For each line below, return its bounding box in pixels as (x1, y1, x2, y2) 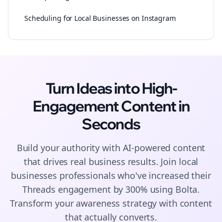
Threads (22, 183, 55, 195)
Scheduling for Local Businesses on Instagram (24, 13, 176, 23)
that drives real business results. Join (23, 156, 179, 167)
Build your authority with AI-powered (16, 142, 173, 154)
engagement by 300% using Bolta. (55, 183, 200, 195)
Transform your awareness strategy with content (10, 197, 212, 209)
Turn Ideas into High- (45, 79, 177, 98)
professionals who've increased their (57, 169, 211, 181)
